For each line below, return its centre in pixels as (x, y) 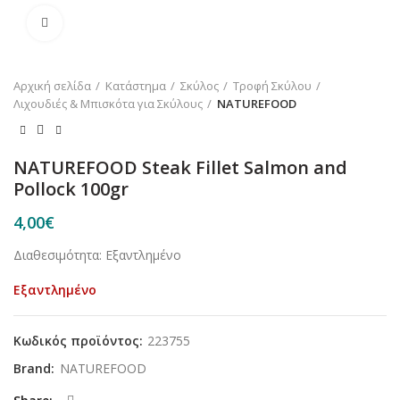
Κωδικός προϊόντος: (80, 341)
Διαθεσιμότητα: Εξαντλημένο (97, 255)
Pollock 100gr (71, 189)
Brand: (36, 368)
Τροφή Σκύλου (272, 86)
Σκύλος (200, 86)
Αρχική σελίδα (52, 86)
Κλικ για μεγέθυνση (117, 23)
